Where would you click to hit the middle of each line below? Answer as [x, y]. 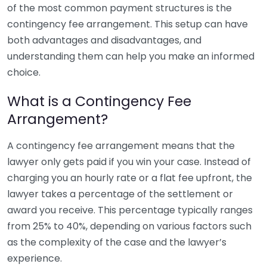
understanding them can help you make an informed [131, 56]
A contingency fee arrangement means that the [121, 146]
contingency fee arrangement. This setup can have [128, 24]
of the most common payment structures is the [119, 8]
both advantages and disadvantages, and [104, 40]
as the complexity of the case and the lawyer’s [117, 242]
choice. [24, 72]
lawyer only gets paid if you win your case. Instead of [129, 162]
